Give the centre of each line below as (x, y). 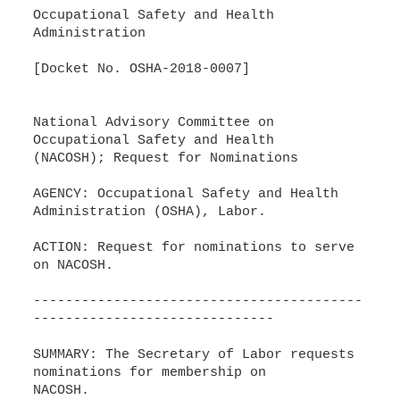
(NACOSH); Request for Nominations (165, 158)
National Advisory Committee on (153, 123)
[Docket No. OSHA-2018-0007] (141, 69)
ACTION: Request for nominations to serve (193, 248)
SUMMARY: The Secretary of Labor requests (193, 355)
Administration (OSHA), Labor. (149, 212)
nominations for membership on (149, 373)
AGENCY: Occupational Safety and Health (185, 194)
